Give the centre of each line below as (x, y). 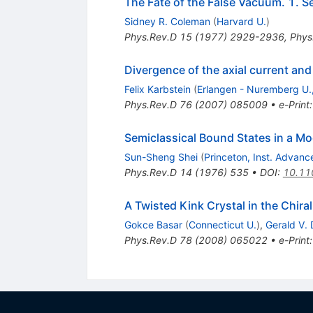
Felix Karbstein (157, 89)
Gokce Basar (153, 224)
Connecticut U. (222, 224)
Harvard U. (241, 21)
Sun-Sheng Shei (161, 156)
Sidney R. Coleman (167, 21)
